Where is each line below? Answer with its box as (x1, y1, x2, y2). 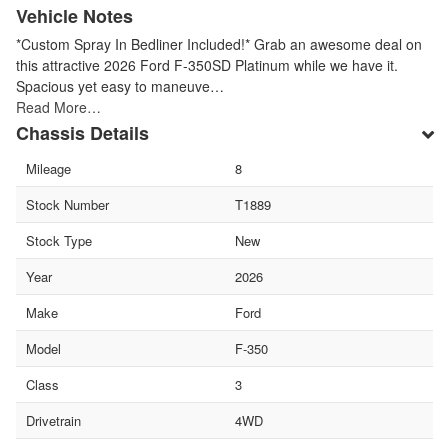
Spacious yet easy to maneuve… (16, 75, 224, 96)
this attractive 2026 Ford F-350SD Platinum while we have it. (16, 54, 398, 75)
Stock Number (26, 194, 109, 214)
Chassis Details (16, 119, 149, 146)
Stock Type (26, 230, 92, 250)
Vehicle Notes (16, 2, 133, 29)
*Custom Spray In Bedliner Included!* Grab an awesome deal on (16, 33, 422, 54)
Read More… (16, 96, 101, 117)
